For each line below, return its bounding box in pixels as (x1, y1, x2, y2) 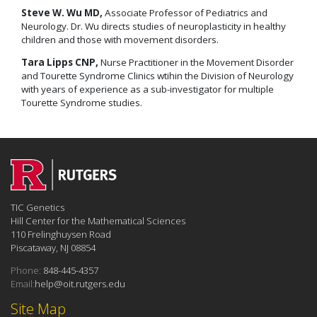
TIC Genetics (11, 201, 64, 214)
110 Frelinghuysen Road (11, 228, 111, 241)
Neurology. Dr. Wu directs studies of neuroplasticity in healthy (21, 19, 286, 33)
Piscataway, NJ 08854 (11, 241, 96, 255)
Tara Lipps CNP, (21, 56, 98, 69)
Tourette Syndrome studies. (21, 96, 142, 110)
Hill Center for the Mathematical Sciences (11, 214, 185, 228)
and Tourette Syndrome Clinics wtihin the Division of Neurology (21, 69, 294, 83)
